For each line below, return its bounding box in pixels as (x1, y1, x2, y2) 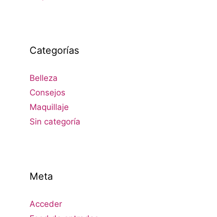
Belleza (30, 73, 58, 83)
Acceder (30, 199, 62, 209)
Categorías (30, 45, 79, 57)
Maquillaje (30, 102, 69, 112)
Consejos (30, 88, 65, 98)
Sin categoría (30, 117, 80, 127)
